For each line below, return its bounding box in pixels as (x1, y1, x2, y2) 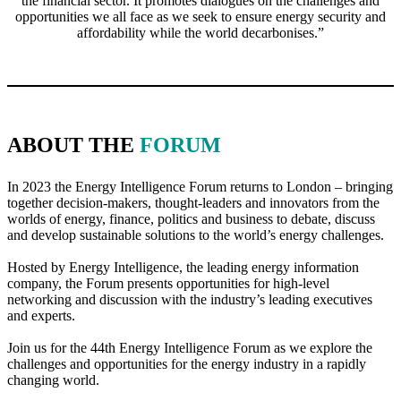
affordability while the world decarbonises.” (77, 24, 324, 40)
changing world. (7, 372, 99, 388)
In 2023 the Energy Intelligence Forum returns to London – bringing (7, 179, 393, 195)
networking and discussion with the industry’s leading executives (7, 292, 372, 308)
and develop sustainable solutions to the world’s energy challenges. (7, 227, 384, 243)
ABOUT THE (7, 133, 140, 158)
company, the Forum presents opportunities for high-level (7, 276, 329, 292)
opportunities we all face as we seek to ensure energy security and (15, 8, 386, 24)
